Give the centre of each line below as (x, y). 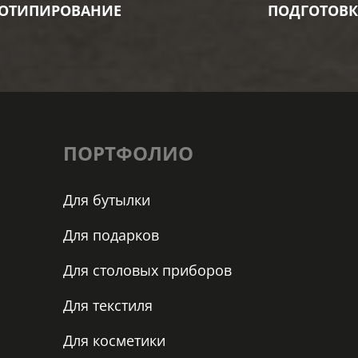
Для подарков (111, 235)
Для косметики (114, 341)
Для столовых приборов (147, 270)
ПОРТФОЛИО (128, 153)
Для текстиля (108, 306)
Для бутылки (107, 200)
